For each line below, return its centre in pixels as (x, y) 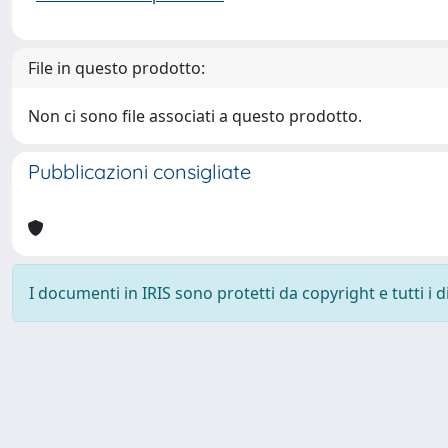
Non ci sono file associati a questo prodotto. (195, 116)
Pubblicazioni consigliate (139, 171)
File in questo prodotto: (116, 68)
